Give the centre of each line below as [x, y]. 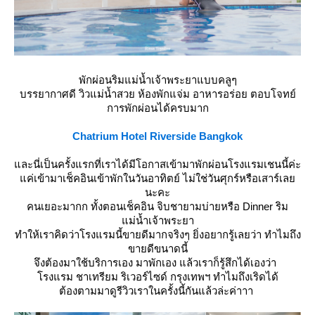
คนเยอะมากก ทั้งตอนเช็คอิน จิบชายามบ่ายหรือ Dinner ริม [157, 206]
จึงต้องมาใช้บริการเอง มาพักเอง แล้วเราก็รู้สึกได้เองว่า [157, 263]
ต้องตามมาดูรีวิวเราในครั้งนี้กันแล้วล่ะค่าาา [157, 291]
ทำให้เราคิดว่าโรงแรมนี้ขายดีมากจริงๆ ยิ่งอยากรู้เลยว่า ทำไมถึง [157, 234]
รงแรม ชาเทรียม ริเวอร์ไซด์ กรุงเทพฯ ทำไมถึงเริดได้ [157, 277]
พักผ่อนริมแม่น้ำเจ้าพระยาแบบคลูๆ [157, 80]
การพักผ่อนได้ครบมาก [157, 108]
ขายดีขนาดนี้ [157, 249]
